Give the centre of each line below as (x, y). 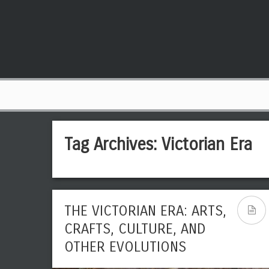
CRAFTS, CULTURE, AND (135, 229)
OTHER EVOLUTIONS (125, 247)
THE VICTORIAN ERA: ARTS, (145, 211)
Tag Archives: (113, 145)
